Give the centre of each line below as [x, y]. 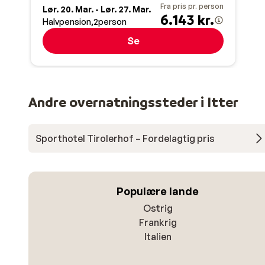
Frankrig [158, 223]
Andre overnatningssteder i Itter [133, 102]
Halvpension [67, 22]
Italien [158, 237]
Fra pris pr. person [192, 7]
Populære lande [158, 191]
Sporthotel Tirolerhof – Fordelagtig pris [125, 139]
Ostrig [158, 209]
